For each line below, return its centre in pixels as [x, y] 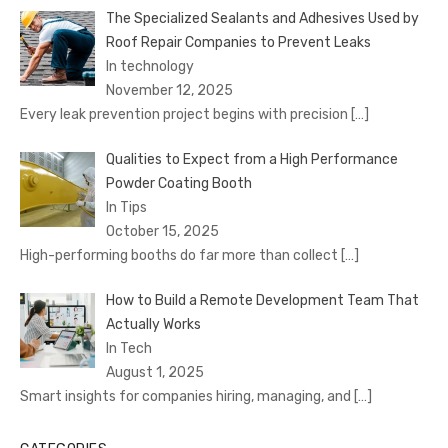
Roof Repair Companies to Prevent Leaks [238, 42]
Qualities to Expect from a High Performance [251, 159]
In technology [149, 66]
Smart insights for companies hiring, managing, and [187, 396]
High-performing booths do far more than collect [180, 255]
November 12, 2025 [169, 90]
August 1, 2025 [154, 372]
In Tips [126, 207]
